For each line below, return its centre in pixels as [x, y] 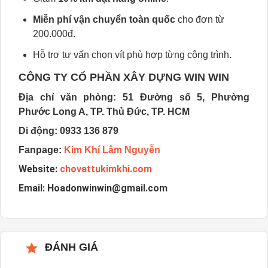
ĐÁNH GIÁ [71, 247]
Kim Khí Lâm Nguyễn [112, 150]
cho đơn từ [200, 19]
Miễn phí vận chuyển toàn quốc [104, 19]
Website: [39, 169]
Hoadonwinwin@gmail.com [106, 188]
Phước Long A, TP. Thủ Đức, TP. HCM [104, 112]
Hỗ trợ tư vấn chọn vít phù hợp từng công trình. [132, 55]
